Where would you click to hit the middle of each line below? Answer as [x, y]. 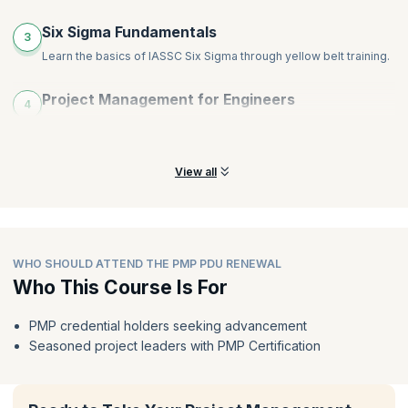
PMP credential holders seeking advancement [168, 326]
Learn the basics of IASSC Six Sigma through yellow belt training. [215, 56]
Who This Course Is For [120, 288]
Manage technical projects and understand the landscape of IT [210, 123]
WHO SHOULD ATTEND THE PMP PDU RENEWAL [147, 264]
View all [195, 172]
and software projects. [103, 140]
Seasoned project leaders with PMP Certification [174, 346]
